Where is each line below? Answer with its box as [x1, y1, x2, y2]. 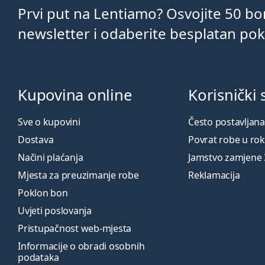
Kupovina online [18, 85, 132, 105]
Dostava [18, 133, 54, 146]
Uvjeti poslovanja [18, 204, 92, 217]
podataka [18, 251, 60, 264]
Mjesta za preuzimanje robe [18, 169, 139, 182]
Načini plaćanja [18, 151, 83, 164]
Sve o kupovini [18, 115, 80, 128]
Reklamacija [188, 169, 240, 182]
